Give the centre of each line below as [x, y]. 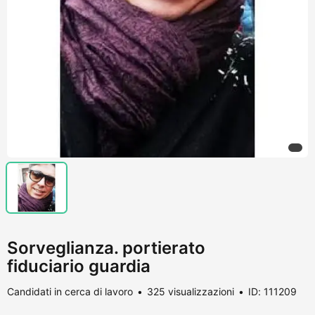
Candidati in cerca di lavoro [70, 291]
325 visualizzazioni [191, 291]
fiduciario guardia [79, 266]
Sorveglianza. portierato [106, 247]
